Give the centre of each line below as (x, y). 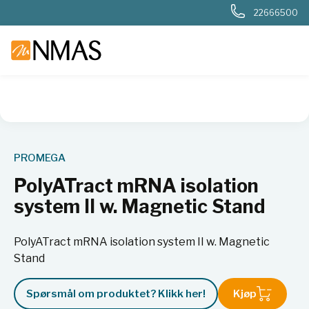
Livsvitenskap (170, 115)
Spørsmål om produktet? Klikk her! (116, 294)
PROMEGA (40, 158)
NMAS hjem (34, 115)
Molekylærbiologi (256, 115)
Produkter (99, 115)
